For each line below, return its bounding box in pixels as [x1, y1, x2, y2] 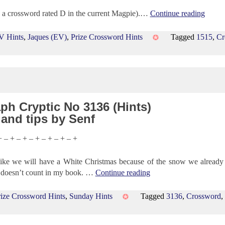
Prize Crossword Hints [71, 32, 143, 41]
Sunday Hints [69, 192, 113, 201]
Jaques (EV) [28, 32, 67, 41]
